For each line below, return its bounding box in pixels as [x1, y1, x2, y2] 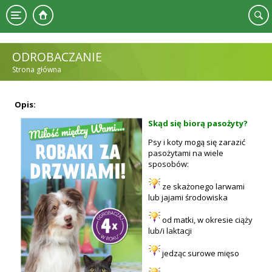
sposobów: [148, 158, 189, 169]
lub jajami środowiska [148, 192, 228, 203]
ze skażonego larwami [160, 181, 245, 192]
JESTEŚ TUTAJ [12, 74, 86, 91]
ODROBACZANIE [12, 49, 102, 65]
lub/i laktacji [148, 225, 192, 236]
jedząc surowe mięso [160, 248, 239, 259]
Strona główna [12, 64, 61, 75]
